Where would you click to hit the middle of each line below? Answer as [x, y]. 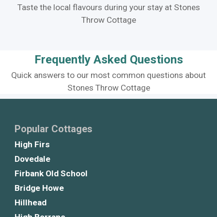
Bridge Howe [39, 188]
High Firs [32, 144]
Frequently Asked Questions [108, 60]
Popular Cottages [54, 129]
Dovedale [32, 159]
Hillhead [31, 202]
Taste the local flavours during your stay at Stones [108, 7]
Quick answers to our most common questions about [108, 75]
